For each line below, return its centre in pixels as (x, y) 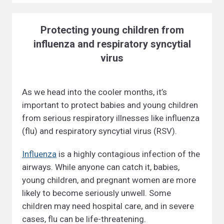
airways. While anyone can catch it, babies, (101, 167)
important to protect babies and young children (110, 105)
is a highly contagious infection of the (128, 154)
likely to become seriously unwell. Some (96, 193)
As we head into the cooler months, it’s (94, 92)
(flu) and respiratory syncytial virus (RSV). (99, 131)
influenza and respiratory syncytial (112, 44)
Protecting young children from (112, 30)
